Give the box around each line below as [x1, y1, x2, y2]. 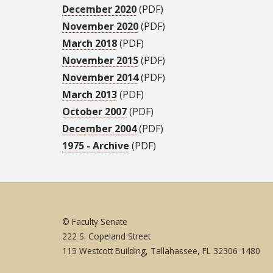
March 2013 [62, 88, 117, 102]
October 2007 [62, 105, 127, 119]
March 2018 [62, 37, 117, 51]
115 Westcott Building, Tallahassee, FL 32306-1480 [62, 244, 263, 257]
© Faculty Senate [62, 215, 132, 227]
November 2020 [62, 19, 138, 34]
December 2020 [62, 2, 136, 16]
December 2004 [62, 122, 139, 136]
